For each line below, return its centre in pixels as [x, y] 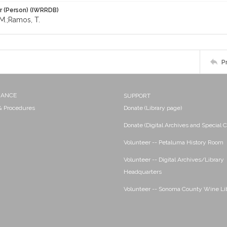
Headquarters [143, 172]
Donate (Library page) [153, 108]
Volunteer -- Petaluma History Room [174, 142]
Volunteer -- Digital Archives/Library [174, 160]
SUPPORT [137, 96]
